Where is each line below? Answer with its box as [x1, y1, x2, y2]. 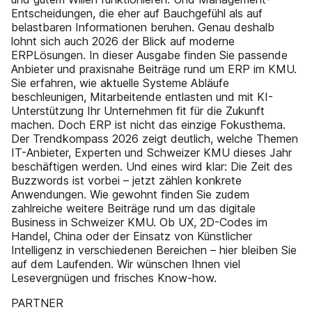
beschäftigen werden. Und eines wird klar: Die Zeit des [11, 159, 292, 173]
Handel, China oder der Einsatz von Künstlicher [11, 229, 252, 243]
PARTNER [11, 296, 63, 310]
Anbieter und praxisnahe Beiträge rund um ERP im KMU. [11, 62, 297, 76]
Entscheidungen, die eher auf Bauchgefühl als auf [11, 6, 263, 20]
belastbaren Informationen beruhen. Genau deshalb [11, 20, 274, 34]
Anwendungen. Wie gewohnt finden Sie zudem [11, 187, 249, 201]
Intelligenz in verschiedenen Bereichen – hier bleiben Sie [11, 243, 297, 257]
